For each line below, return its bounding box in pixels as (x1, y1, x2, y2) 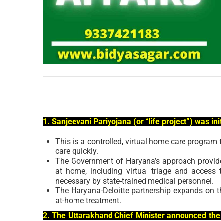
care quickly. (55, 146, 98, 156)
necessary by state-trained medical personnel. (55, 176, 214, 185)
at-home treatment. (55, 195, 121, 205)
